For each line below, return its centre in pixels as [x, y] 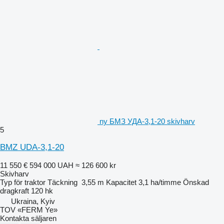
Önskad [196, 182]
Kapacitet [121, 182]
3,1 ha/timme [160, 182]
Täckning [62, 182]
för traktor [30, 182]
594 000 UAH [51, 165]
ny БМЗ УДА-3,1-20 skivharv [147, 121]
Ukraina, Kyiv [33, 201]
